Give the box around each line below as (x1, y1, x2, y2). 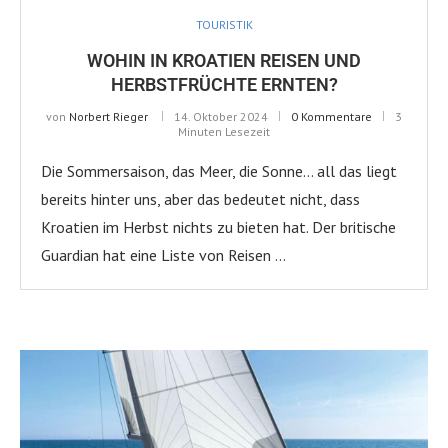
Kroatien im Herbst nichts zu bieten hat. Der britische (41, 216, 396, 237)
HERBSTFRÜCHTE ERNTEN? (110, 73, 338, 95)
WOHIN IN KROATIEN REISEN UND (87, 49, 361, 71)
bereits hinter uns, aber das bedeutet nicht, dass (41, 188, 360, 209)
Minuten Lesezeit (178, 123, 270, 139)
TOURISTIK (195, 16, 253, 32)
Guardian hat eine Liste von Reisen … (41, 244, 286, 265)
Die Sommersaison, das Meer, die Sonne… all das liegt (41, 160, 397, 181)
